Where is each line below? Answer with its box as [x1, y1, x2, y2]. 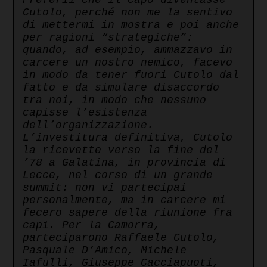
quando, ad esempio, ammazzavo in [23, 44, 232, 57]
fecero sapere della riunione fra [23, 207, 232, 219]
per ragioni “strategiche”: [23, 32, 193, 44]
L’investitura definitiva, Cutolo [23, 132, 232, 144]
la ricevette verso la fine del [23, 144, 219, 157]
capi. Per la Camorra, [23, 219, 160, 232]
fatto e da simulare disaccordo [23, 82, 219, 94]
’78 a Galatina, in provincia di [23, 157, 226, 169]
